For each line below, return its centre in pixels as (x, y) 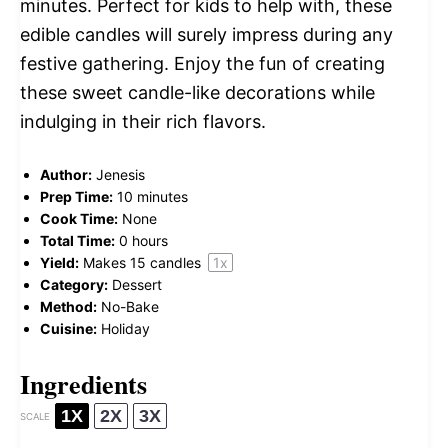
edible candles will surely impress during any (206, 35)
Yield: (59, 263)
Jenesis (120, 175)
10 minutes (152, 197)
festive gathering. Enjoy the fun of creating (202, 64)
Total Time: (77, 241)
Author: (66, 175)
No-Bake (130, 307)
